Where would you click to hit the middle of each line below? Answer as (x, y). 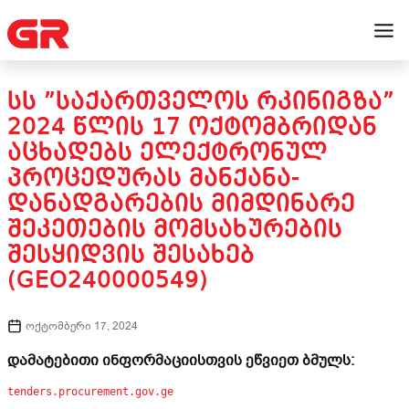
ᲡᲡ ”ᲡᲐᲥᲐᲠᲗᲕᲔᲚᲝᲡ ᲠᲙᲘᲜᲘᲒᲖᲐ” (201, 102)
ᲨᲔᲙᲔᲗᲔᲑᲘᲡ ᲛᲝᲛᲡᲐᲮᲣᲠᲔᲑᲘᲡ (175, 230)
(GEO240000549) (108, 281)
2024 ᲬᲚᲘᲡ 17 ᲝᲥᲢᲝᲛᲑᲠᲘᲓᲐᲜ (192, 128)
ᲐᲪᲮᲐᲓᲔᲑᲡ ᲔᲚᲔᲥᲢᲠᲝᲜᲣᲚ (168, 153)
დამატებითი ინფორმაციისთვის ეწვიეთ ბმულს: (181, 361)
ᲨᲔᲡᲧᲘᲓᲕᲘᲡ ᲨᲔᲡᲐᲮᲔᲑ (131, 256)
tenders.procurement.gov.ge (90, 392)
